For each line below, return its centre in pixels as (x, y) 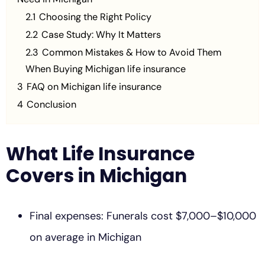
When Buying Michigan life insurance (106, 69)
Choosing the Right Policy (95, 17)
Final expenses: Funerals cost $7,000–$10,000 (143, 216)
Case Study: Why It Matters (101, 35)
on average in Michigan (85, 237)
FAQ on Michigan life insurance (94, 87)
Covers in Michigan (96, 176)
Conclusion (51, 105)
